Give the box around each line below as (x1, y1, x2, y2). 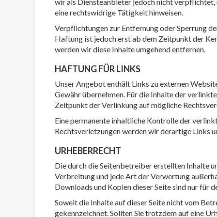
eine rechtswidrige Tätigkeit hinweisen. (55, 8, 183, 17)
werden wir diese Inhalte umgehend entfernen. (55, 45, 205, 54)
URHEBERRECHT (55, 145, 121, 156)
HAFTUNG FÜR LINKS (55, 63, 140, 74)
